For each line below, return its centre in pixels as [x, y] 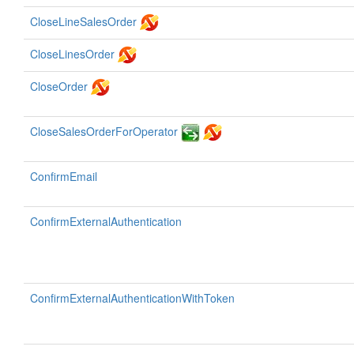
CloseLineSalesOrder [83, 21]
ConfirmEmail [64, 176]
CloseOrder [59, 86]
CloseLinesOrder [72, 54]
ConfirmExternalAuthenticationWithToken [132, 298]
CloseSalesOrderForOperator [104, 131]
